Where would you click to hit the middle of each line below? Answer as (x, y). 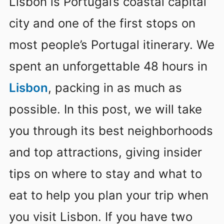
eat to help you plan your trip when (109, 195)
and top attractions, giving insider (105, 152)
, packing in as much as (115, 87)
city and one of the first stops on (102, 23)
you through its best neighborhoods (111, 130)
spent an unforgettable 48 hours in (108, 66)
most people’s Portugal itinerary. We (112, 44)
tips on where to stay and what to (105, 173)
